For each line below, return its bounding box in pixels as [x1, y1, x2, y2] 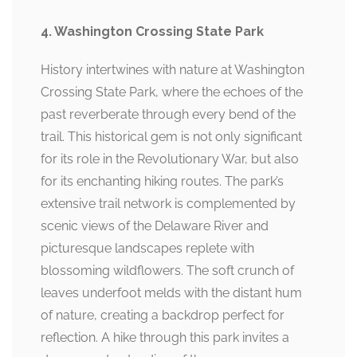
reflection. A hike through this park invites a [41, 330, 289, 345]
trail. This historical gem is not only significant [41, 129, 302, 144]
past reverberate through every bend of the [41, 107, 296, 122]
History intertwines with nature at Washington [41, 62, 304, 77]
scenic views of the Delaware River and [41, 218, 269, 233]
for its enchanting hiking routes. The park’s [41, 174, 284, 189]
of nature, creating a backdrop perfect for [41, 308, 284, 323]
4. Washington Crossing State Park [41, 24, 264, 39]
